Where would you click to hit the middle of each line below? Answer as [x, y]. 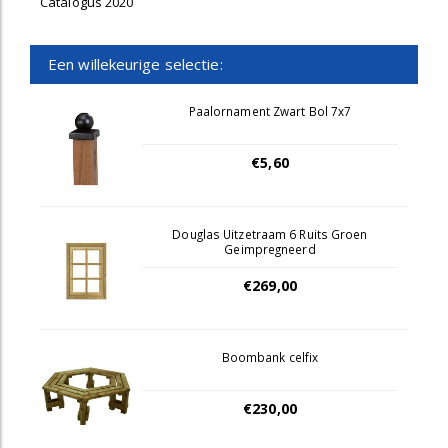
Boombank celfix [270, 357]
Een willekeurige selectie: [135, 64]
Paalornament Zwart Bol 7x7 [270, 111]
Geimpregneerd [270, 249]
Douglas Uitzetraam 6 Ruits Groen [270, 234]
